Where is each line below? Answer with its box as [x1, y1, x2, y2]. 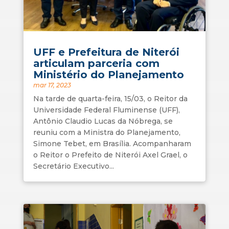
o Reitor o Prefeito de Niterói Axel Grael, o [33, 150, 188, 160]
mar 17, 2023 [33, 81, 71, 89]
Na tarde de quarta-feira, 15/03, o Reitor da [33, 94, 188, 104]
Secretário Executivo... [33, 162, 114, 171]
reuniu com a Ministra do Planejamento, [33, 128, 180, 138]
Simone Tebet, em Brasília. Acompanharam [33, 139, 191, 149]
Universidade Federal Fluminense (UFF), [33, 105, 180, 115]
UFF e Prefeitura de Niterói [33, 46, 179, 59]
